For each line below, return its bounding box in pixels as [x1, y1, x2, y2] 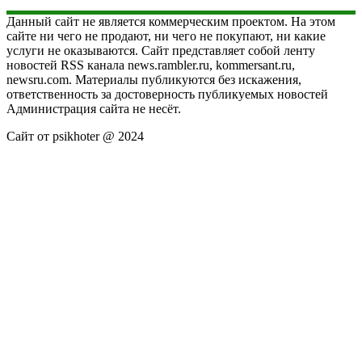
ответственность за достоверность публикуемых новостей [6, 86, 328, 101]
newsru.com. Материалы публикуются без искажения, [6, 72, 301, 86]
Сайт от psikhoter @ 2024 [6, 128, 144, 143]
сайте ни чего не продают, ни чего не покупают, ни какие [6, 28, 326, 43]
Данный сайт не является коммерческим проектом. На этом [6, 14, 335, 28]
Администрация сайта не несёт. [6, 101, 181, 116]
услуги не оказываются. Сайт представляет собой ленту [6, 43, 315, 57]
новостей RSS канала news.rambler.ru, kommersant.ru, [6, 57, 295, 72]
